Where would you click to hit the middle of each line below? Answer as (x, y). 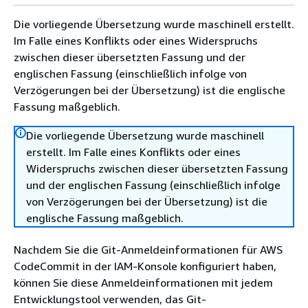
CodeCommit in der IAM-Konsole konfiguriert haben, (145, 266)
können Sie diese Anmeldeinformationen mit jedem (143, 283)
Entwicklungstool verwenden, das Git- (110, 299)
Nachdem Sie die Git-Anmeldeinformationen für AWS (148, 250)
